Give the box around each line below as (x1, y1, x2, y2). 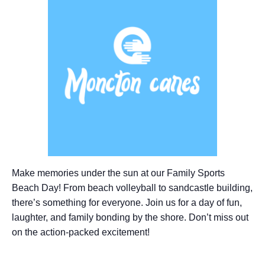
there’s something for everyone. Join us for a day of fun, (12, 197, 242, 208)
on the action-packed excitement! (12, 227, 150, 237)
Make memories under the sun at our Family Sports (12, 167, 225, 178)
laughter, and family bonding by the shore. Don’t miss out (12, 212, 248, 222)
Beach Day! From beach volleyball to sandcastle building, (12, 182, 253, 193)
